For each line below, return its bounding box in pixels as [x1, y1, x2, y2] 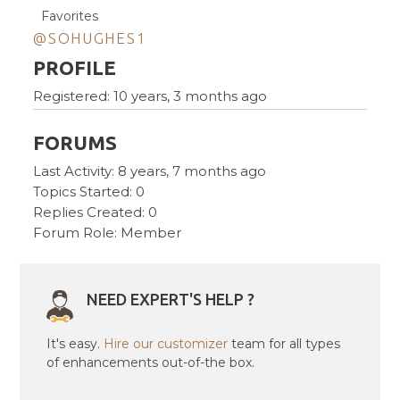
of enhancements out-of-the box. [46, 354, 255, 371]
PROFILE [33, 56, 117, 79]
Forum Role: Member [33, 224, 182, 242]
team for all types [228, 336, 341, 353]
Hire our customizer [104, 336, 229, 353]
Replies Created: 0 [33, 204, 158, 221]
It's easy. [46, 336, 104, 353]
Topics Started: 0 [33, 183, 146, 201]
